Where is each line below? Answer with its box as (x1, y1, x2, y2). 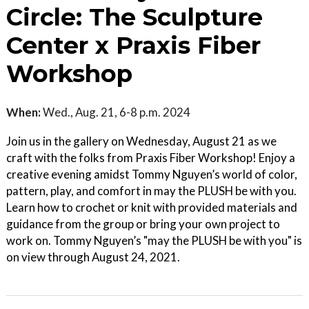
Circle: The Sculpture (6, 3, 263, 32)
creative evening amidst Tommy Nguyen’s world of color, (6, 167, 297, 181)
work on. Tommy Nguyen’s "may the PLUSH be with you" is (6, 233, 302, 248)
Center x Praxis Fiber (6, 31, 261, 60)
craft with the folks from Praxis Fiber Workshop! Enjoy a (6, 150, 295, 165)
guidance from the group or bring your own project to (6, 217, 280, 231)
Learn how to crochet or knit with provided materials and (6, 200, 297, 215)
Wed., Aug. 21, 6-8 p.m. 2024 (41, 105, 190, 119)
